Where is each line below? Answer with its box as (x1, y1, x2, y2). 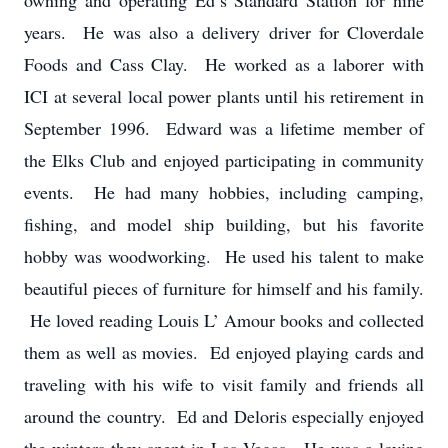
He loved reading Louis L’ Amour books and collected (24, 308, 424, 332)
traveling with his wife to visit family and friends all (24, 372, 424, 396)
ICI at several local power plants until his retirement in (24, 84, 424, 108)
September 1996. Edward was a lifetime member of (24, 116, 424, 140)
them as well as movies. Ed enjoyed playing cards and (24, 340, 424, 364)
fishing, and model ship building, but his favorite (24, 212, 424, 236)
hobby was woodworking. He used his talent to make (24, 244, 424, 268)
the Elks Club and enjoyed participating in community (24, 148, 424, 172)
